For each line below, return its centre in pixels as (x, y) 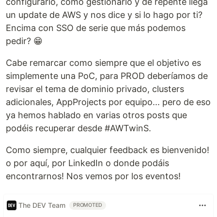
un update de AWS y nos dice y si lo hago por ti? (104, 15)
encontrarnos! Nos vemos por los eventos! (93, 176)
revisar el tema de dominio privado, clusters (95, 89)
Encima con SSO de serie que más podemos (96, 28)
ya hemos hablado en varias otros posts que (96, 115)
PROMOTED (88, 205)
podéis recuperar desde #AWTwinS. (78, 128)
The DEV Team (42, 205)
